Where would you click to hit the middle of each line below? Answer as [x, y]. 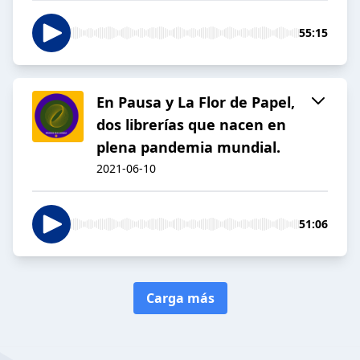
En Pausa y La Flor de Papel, [196, 102]
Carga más [180, 299]
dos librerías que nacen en [191, 125]
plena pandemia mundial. [188, 147]
